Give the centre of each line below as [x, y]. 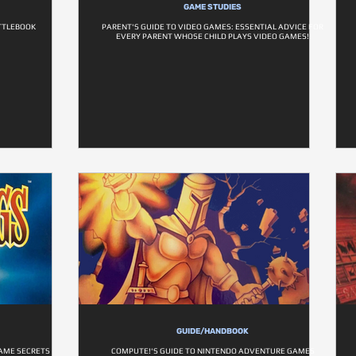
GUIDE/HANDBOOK [213, 331]
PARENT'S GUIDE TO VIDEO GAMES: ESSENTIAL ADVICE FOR [213, 27]
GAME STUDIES [213, 7]
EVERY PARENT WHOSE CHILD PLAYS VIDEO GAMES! [213, 36]
